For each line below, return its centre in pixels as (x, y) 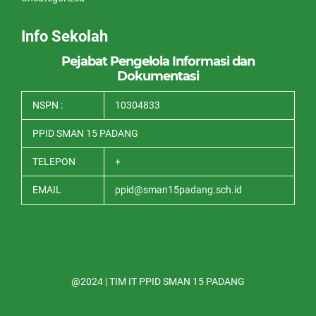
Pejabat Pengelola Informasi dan (158, 61)
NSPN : (48, 105)
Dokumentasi (158, 76)
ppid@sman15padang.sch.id (178, 189)
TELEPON (54, 161)
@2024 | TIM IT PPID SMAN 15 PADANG (158, 281)
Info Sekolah (65, 36)
